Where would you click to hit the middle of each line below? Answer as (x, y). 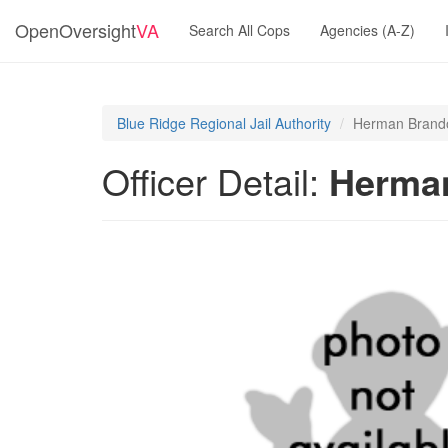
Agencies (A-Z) (367, 30)
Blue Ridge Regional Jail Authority (224, 123)
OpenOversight (75, 30)
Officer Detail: (215, 180)
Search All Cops (239, 30)
